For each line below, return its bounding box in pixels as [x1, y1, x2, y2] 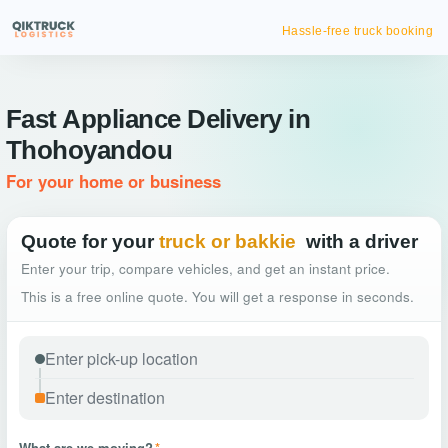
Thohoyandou [6, 135, 173, 165]
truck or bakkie [159, 231, 296, 252]
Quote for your [21, 231, 154, 252]
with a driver [306, 231, 418, 252]
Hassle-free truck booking [281, 24, 433, 38]
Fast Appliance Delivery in [6, 104, 311, 134]
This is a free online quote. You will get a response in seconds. [21, 287, 414, 306]
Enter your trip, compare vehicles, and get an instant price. [21, 259, 390, 278]
